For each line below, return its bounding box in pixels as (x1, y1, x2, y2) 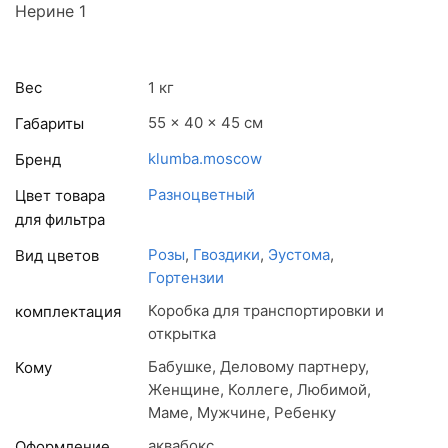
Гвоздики (193, 244, 260, 264)
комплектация (15, 301, 121, 321)
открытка (148, 323, 216, 343)
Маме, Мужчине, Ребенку (148, 402, 336, 422)
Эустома (268, 244, 330, 264)
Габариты (15, 113, 84, 133)
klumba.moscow (148, 148, 262, 168)
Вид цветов (15, 245, 99, 265)
